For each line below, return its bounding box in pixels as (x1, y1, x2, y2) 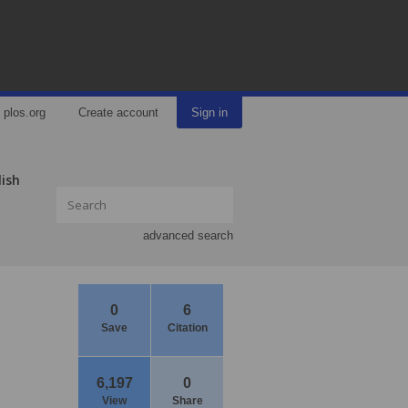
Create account (78, 106, 158, 119)
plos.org (4, 106, 46, 119)
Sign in (191, 106, 228, 119)
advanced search (143, 229, 233, 242)
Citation (167, 321, 208, 334)
